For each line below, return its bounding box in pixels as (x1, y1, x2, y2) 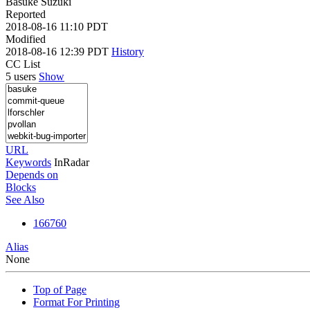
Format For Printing (33, 295, 120, 308)
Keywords (6, 156, 51, 168)
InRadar (54, 156, 89, 168)
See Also (6, 193, 44, 206)
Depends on (6, 168, 58, 181)
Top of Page (33, 283, 86, 295)
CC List (6, 57, 40, 70)
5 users (6, 70, 39, 82)
